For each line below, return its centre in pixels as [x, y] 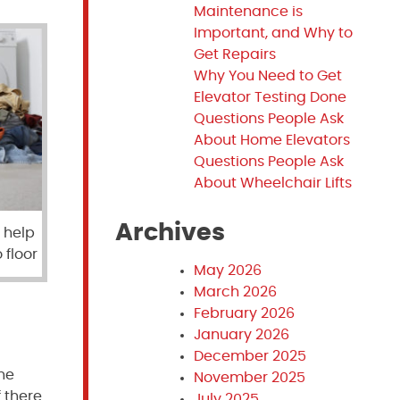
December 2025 [250, 356]
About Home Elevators [271, 140]
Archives [170, 233]
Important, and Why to [273, 33]
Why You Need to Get [267, 76]
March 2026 [235, 292]
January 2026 [241, 335]
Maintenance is [248, 12]
